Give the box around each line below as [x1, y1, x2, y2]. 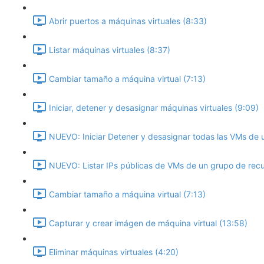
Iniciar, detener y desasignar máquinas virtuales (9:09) [49, 103, 259, 113]
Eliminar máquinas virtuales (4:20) [49, 247, 179, 258]
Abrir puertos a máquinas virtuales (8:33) [49, 16, 207, 27]
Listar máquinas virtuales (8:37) [49, 45, 170, 55]
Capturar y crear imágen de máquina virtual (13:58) [49, 218, 247, 229]
